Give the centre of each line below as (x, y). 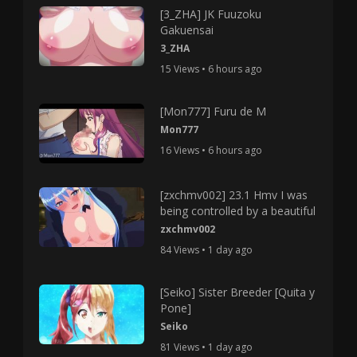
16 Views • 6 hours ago (211, 150)
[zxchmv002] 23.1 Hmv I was (233, 195)
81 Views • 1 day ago (206, 347)
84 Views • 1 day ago (206, 250)
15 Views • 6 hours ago (211, 69)
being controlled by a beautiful (237, 211)
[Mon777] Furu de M (213, 111)
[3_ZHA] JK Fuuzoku (210, 14)
